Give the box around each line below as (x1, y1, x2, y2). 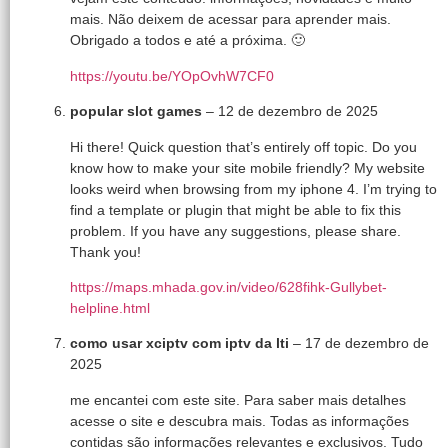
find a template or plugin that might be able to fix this (70, 201, 401, 218)
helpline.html (70, 299, 150, 316)
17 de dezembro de (305, 335, 429, 352)
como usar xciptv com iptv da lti (70, 335, 293, 352)
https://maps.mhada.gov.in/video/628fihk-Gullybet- (70, 278, 387, 295)
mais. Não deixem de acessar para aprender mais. (70, 11, 391, 28)
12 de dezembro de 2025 (218, 103, 378, 120)
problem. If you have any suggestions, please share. (70, 222, 401, 239)
